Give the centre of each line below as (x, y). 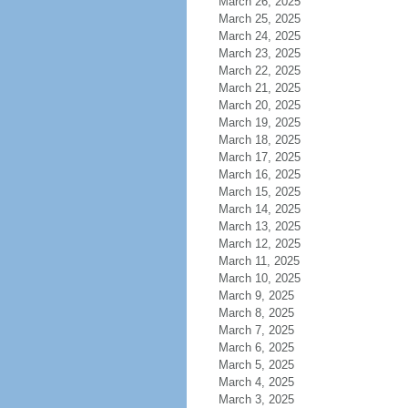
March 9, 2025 (256, 296)
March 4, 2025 (256, 382)
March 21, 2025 (259, 88)
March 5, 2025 (256, 365)
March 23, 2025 (259, 53)
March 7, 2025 (256, 330)
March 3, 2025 (256, 399)
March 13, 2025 (259, 226)
